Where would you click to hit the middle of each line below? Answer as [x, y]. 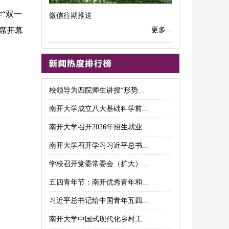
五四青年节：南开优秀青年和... [99, 182]
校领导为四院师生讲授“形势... [97, 90]
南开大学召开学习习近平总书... [99, 145]
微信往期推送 [71, 16]
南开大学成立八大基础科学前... [99, 109]
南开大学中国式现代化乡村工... [99, 219]
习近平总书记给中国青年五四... [99, 201]
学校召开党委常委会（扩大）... [99, 164]
